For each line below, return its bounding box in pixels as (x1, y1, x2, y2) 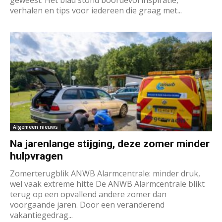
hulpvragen (10, 150, 63, 162)
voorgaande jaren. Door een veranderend (10, 199, 165, 210)
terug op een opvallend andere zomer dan (10, 188, 166, 200)
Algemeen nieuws (13, 123, 58, 130)
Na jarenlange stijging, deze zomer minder (10, 137, 210, 150)
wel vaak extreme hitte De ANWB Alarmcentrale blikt (10, 178, 205, 189)
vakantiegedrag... (10, 209, 73, 221)
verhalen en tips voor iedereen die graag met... (10, 4, 182, 16)
